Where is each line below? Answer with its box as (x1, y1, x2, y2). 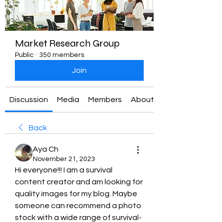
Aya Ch (33, 145, 58, 153)
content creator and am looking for (15, 178, 143, 186)
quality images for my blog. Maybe (15, 190, 137, 198)
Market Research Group (15, 37, 119, 50)
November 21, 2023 (33, 156, 95, 163)
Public (15, 52, 34, 58)
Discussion (9, 96, 48, 104)
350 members (39, 52, 84, 58)
